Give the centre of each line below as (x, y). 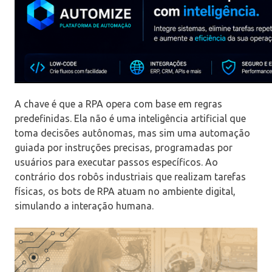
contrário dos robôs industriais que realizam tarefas (130, 176)
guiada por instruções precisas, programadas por (124, 147)
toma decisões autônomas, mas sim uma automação (132, 133)
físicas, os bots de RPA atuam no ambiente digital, (125, 191)
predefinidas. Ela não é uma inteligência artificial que (130, 118)
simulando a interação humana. (84, 206)
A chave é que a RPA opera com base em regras (118, 104)
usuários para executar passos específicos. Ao (116, 162)
